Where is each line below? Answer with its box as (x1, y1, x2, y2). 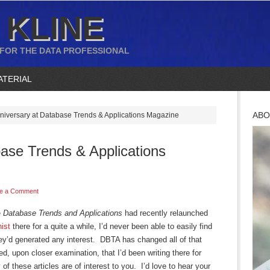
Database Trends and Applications (3, 209, 122, 218)
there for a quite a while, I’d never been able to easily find (10, 222, 212, 231)
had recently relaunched (122, 209, 208, 218)
